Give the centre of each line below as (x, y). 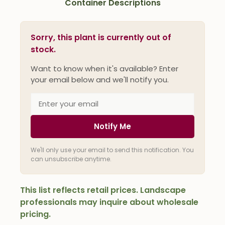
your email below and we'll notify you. (100, 79)
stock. (43, 49)
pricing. (35, 214)
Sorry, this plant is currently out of (101, 37)
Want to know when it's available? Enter (104, 68)
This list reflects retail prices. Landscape (103, 190)
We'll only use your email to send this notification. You (112, 150)
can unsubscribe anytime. (71, 159)
